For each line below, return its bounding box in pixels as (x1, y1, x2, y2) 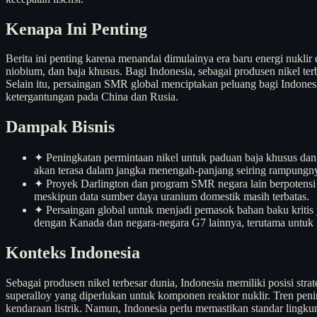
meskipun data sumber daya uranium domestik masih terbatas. (34, 190, 309, 203)
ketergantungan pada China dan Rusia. (6, 91, 178, 103)
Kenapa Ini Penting (6, 19, 147, 38)
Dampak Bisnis (6, 117, 115, 137)
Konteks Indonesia (6, 243, 140, 263)
